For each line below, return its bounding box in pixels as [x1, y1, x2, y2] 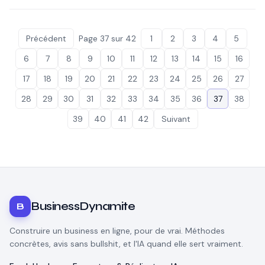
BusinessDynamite [31, 199, 135, 214]
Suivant [161, 114, 190, 124]
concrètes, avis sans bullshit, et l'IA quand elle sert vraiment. [9, 238, 243, 249]
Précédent [25, 33, 66, 44]
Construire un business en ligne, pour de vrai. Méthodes [9, 225, 225, 236]
